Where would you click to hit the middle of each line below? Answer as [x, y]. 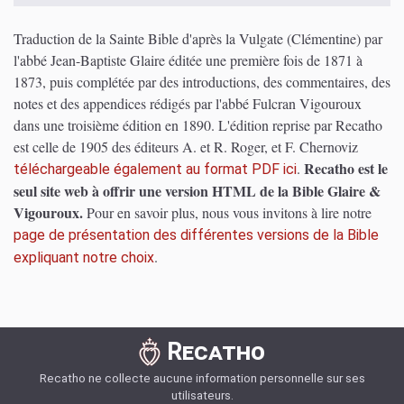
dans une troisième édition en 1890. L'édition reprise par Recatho [198, 124]
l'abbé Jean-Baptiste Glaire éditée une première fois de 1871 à [188, 60]
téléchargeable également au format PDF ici [155, 169]
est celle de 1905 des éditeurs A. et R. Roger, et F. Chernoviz [186, 146]
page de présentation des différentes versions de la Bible [196, 234]
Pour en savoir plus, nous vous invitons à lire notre [229, 212]
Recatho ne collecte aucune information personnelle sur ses [202, 378]
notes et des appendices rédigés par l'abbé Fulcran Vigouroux [188, 103]
